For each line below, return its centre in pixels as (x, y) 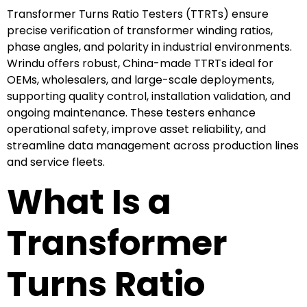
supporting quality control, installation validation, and (149, 96)
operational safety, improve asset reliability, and (136, 129)
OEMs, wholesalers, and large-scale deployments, (140, 79)
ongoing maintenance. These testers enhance (131, 112)
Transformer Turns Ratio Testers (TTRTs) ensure (138, 14)
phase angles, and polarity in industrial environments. (149, 47)
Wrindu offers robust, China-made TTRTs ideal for (140, 63)
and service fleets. (56, 162)
